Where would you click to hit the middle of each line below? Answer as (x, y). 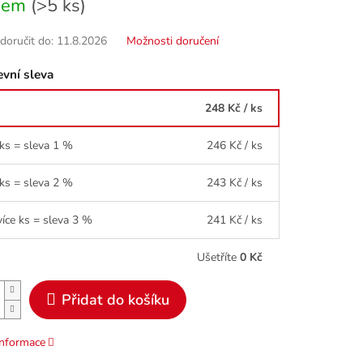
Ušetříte (218, 257)
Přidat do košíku (115, 299)
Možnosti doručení (172, 41)
